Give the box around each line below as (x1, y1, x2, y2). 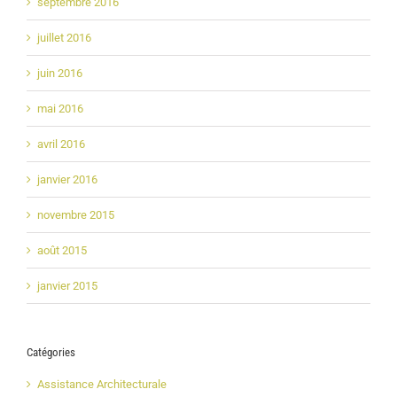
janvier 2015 (37, 278, 97, 292)
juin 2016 (37, 66, 82, 80)
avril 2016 (37, 136, 85, 151)
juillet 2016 (37, 30, 91, 44)
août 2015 (37, 243, 87, 257)
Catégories (27, 345, 75, 359)
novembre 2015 (37, 207, 114, 222)
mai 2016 (37, 101, 83, 115)
